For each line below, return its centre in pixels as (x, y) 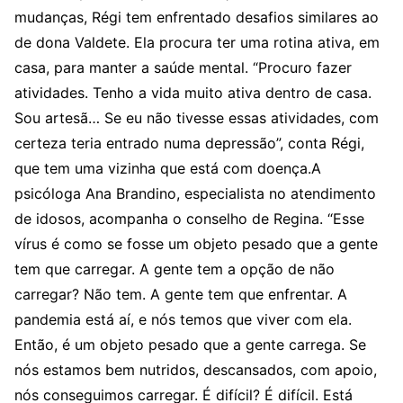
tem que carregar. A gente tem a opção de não (175, 269)
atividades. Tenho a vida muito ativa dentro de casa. (193, 93)
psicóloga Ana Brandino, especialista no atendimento (195, 193)
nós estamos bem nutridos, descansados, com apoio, (196, 370)
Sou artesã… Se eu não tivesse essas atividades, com (197, 118)
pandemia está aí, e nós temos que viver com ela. (183, 319)
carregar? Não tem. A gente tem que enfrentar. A (181, 294)
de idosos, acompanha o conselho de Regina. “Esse (189, 219)
